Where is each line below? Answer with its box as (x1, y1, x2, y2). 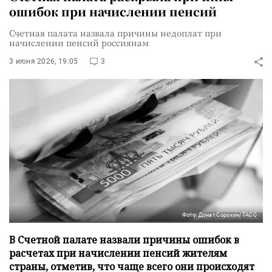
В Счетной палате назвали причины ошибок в (9, 233, 239, 246)
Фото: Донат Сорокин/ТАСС (182, 211, 257, 218)
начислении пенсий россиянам (9, 36, 149, 49)
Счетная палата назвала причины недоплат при (9, 27, 222, 39)
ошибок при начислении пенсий (9, 3, 217, 19)
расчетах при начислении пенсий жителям (9, 246, 227, 260)
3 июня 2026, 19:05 (9, 57, 78, 66)
